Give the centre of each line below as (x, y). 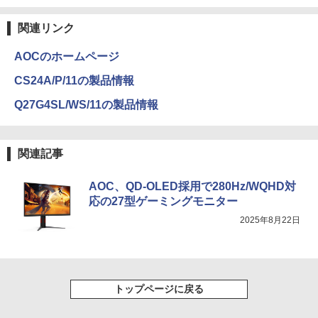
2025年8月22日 (270, 220)
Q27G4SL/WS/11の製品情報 (86, 104)
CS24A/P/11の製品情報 (74, 80)
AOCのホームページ (67, 56)
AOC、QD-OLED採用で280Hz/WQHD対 (192, 186)
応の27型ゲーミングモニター (163, 201)
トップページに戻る (159, 289)
